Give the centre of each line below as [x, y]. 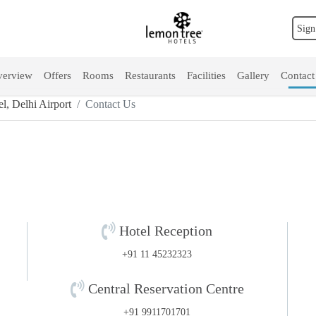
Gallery [253, 76]
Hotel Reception [164, 231]
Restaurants [150, 76]
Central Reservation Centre [164, 288]
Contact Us [110, 104]
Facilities [206, 76]
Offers [57, 76]
